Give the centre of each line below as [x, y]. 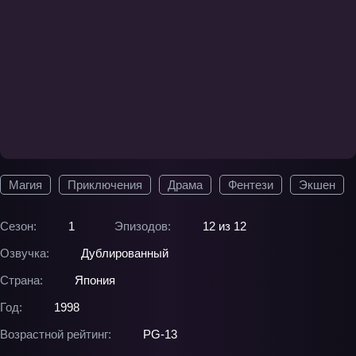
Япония [95, 280]
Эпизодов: [143, 226]
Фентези [251, 185]
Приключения [105, 185]
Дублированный [125, 253]
